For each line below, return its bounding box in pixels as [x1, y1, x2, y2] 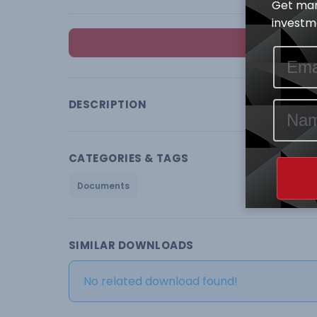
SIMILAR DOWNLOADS [69, 238, 194, 253]
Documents [77, 180, 129, 192]
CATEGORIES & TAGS [69, 151, 189, 166]
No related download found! [83, 273, 238, 289]
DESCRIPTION [69, 97, 146, 112]
